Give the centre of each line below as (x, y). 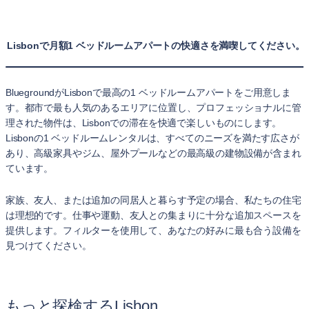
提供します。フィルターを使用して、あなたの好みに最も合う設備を (153, 230)
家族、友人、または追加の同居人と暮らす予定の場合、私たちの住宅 (153, 200)
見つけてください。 (49, 246)
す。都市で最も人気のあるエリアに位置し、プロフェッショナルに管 (153, 108)
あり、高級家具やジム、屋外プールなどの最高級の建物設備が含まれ (153, 153)
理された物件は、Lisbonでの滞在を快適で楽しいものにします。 (144, 123)
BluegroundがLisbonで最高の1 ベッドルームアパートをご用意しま (148, 92)
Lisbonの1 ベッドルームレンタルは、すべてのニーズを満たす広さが (152, 138)
